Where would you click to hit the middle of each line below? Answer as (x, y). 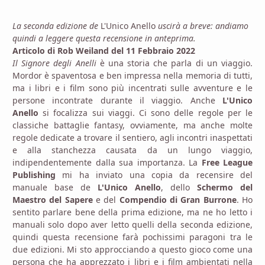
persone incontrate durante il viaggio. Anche (117, 100)
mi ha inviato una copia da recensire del (157, 174)
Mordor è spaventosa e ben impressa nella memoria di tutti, (132, 75)
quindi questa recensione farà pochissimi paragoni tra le (132, 237)
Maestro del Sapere (54, 199)
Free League (227, 162)
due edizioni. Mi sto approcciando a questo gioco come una (132, 249)
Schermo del (225, 187)
